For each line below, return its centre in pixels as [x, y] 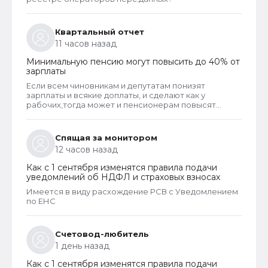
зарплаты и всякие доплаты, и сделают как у [116, 95]
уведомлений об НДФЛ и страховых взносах [123, 177]
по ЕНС [41, 201]
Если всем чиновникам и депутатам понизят [116, 85]
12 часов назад [86, 149]
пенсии [41, 114]
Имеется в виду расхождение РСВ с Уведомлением [132, 191]
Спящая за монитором [106, 137]
